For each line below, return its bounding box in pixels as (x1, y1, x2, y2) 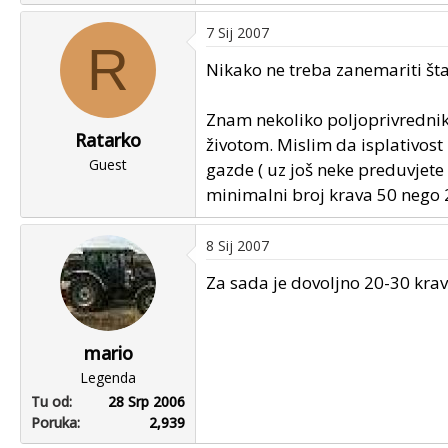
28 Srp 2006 (108, 392, 185, 411)
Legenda (80, 368, 136, 387)
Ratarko (75, 128, 141, 152)
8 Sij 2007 (206, 236, 269, 255)
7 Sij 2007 (206, 23, 269, 42)
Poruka (31, 413, 77, 432)
